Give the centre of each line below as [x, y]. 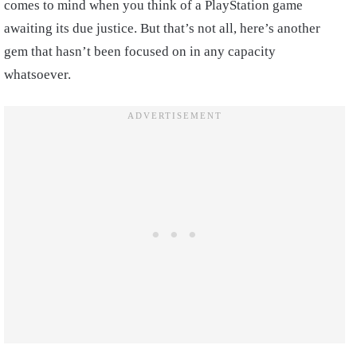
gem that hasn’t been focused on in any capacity [140, 52]
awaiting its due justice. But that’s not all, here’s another [162, 29]
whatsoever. [39, 75]
